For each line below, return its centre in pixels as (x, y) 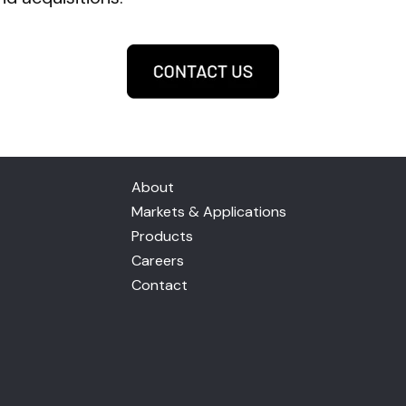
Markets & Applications (209, 212)
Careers (158, 261)
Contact (159, 285)
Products (162, 236)
